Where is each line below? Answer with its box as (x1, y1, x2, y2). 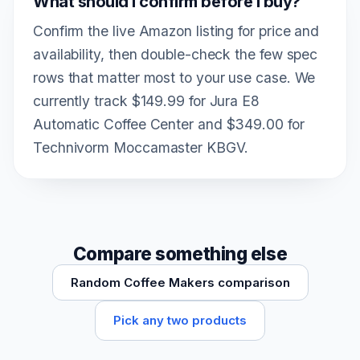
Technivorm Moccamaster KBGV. (33, 139, 248, 157)
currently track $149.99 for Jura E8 (33, 92, 260, 110)
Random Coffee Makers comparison (70, 275, 290, 291)
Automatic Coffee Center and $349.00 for (33, 116, 305, 133)
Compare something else (72, 243, 288, 265)
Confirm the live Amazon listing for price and (33, 22, 320, 40)
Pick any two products (113, 313, 247, 329)
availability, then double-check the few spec (33, 46, 318, 63)
